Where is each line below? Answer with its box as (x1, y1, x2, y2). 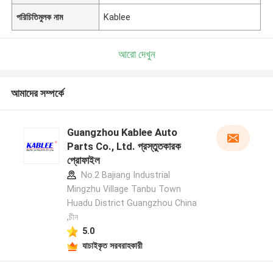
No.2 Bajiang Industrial (78, 170, 170, 180)
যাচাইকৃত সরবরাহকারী (82, 240, 143, 250)
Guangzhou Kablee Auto (66, 126, 177, 139)
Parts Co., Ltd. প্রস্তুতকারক (66, 140, 181, 153)
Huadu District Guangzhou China (66, 198, 197, 208)
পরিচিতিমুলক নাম (16, 12, 63, 22)
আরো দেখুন (118, 48, 155, 60)
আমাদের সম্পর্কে (10, 87, 64, 100)
